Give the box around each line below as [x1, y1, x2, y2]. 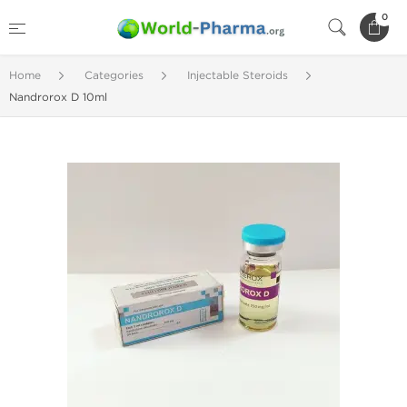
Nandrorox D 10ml [9, 91, 107, 104]
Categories [84, 69, 144, 82]
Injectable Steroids [187, 69, 288, 82]
